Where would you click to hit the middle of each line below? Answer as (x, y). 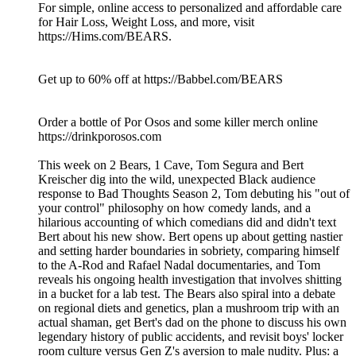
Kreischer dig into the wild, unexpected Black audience (177, 180)
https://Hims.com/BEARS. (105, 37)
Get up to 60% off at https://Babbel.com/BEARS (161, 79)
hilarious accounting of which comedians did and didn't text (187, 222)
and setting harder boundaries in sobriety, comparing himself (189, 251)
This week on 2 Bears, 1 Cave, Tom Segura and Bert (171, 165)
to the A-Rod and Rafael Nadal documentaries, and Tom (179, 265)
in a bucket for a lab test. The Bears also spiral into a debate (187, 294)
